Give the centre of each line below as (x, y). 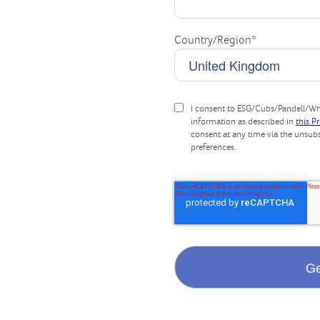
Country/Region (213, 41)
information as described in (243, 122)
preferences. (214, 148)
